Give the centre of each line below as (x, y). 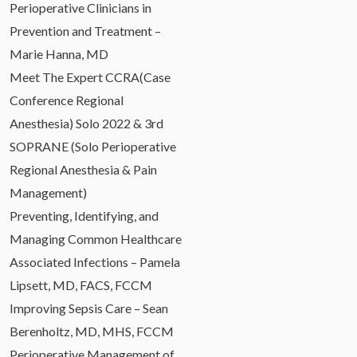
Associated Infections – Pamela (95, 261)
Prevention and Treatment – (85, 30)
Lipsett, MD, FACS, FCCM (81, 284)
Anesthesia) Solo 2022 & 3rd (86, 123)
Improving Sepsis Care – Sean (89, 308)
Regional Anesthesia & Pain (83, 169)
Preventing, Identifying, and (84, 215)
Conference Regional (67, 100)
